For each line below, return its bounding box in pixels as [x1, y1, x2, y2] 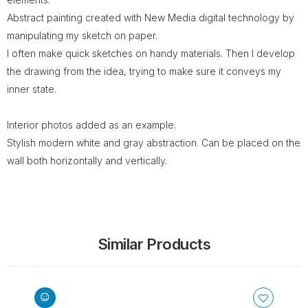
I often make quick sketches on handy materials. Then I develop [7, 47, 295, 59]
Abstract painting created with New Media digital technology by [7, 11, 294, 23]
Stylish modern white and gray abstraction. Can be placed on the [7, 136, 300, 148]
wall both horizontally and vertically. [7, 154, 170, 166]
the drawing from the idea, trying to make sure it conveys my [7, 65, 281, 77]
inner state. [7, 82, 56, 95]
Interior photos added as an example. [7, 118, 176, 131]
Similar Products [97, 234, 211, 253]
